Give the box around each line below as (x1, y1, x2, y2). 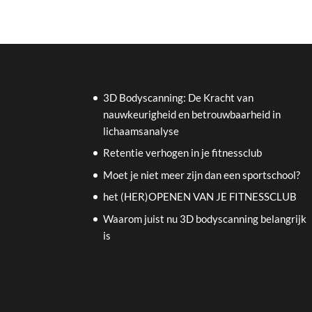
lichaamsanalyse (103, 124, 180, 137)
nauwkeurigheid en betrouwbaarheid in (103, 107, 281, 120)
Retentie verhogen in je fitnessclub (103, 146, 263, 159)
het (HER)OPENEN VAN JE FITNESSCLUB (103, 190, 297, 203)
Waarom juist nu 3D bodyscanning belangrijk (103, 212, 307, 225)
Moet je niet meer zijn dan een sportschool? (103, 168, 301, 181)
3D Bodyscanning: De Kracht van (103, 91, 254, 104)
